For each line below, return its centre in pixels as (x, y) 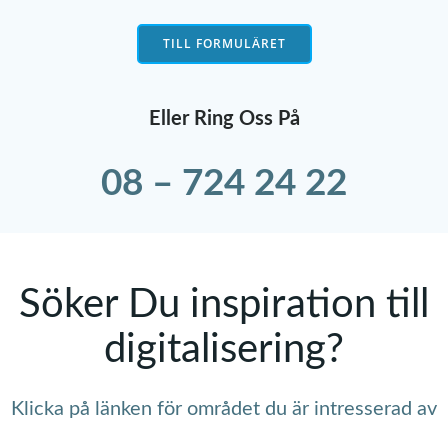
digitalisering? (224, 350)
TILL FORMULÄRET (224, 43)
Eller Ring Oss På (224, 119)
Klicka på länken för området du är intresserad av (224, 409)
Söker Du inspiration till (224, 305)
